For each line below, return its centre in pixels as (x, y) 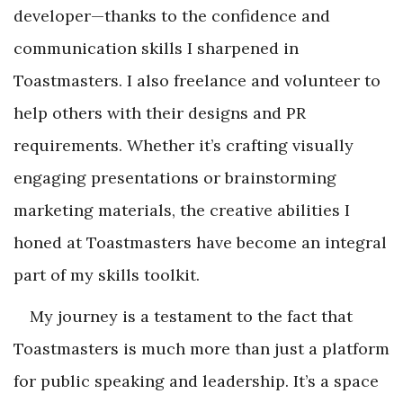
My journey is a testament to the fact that (191, 317)
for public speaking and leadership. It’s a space (196, 381)
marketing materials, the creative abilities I (182, 210)
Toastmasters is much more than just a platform (201, 349)
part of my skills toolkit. (107, 275)
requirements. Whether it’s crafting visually (184, 146)
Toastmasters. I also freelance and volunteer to (197, 81)
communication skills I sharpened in (156, 49)
